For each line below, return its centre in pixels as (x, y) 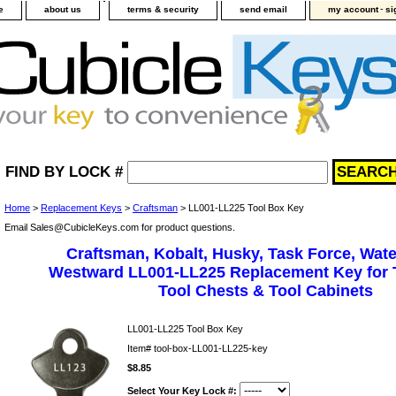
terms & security (163, 9)
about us (63, 9)
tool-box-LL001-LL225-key (211, 348)
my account (353, 9)
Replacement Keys (81, 208)
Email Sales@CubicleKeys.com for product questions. (120, 227)
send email (263, 9)
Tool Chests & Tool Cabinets (265, 291)
